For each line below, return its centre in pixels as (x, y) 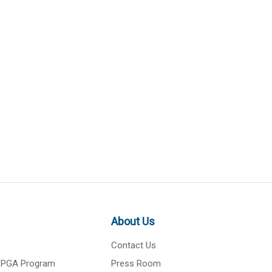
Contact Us (134, 245)
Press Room (136, 263)
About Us (133, 221)
